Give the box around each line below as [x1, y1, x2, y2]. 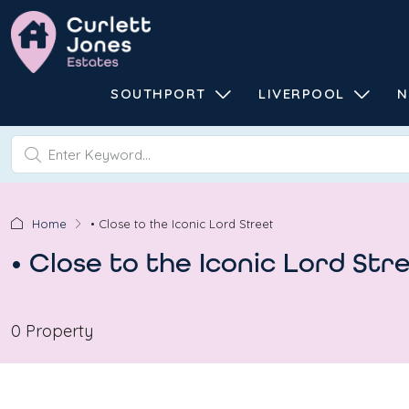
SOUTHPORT [110, 85, 206, 102]
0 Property [11, 320, 93, 341]
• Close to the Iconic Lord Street [90, 216, 273, 231]
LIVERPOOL [258, 85, 345, 102]
